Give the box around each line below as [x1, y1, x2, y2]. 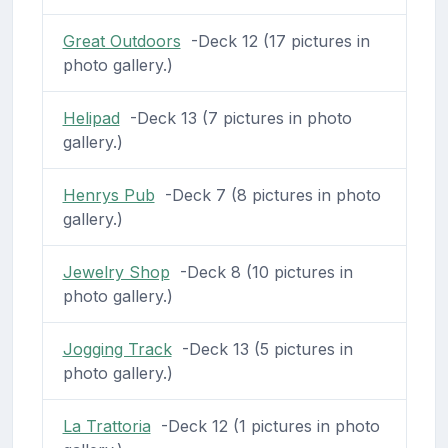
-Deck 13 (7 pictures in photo [119, 108, 352, 129]
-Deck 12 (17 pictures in [180, 31, 370, 52]
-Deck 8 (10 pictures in [169, 262, 353, 283]
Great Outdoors [62, 31, 181, 52]
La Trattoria [62, 416, 151, 437]
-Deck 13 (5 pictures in [171, 339, 353, 360]
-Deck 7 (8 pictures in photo [154, 185, 381, 206]
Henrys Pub [62, 185, 155, 206]
